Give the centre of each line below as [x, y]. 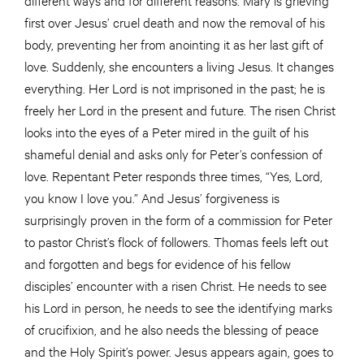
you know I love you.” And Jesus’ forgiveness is [152, 197]
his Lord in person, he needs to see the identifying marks [178, 307]
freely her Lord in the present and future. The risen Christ [180, 110]
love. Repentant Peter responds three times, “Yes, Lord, [173, 175]
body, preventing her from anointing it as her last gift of [174, 44]
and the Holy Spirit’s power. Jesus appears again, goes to [179, 351]
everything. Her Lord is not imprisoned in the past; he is [175, 88]
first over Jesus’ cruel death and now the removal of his [175, 22]
